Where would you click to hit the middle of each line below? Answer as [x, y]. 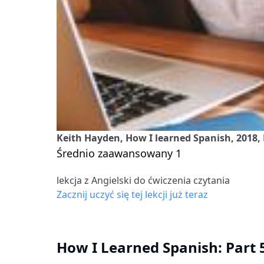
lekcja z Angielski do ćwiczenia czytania [143, 180]
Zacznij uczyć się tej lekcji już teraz [132, 194]
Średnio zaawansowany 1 [119, 153]
